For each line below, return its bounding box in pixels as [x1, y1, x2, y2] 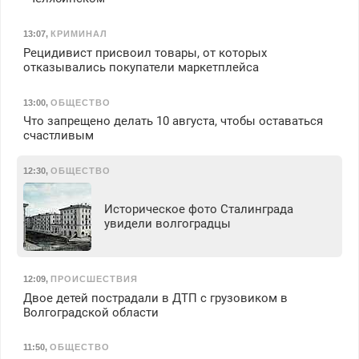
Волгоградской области [22, 305, 159, 320]
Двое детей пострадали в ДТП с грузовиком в [22, 290, 288, 305]
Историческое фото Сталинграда [103, 202, 293, 217]
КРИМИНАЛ [50, 28, 107, 38]
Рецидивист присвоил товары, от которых [22, 45, 267, 60]
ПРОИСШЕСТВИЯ [50, 273, 138, 284]
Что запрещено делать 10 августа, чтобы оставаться [22, 114, 323, 129]
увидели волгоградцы [103, 216, 231, 232]
